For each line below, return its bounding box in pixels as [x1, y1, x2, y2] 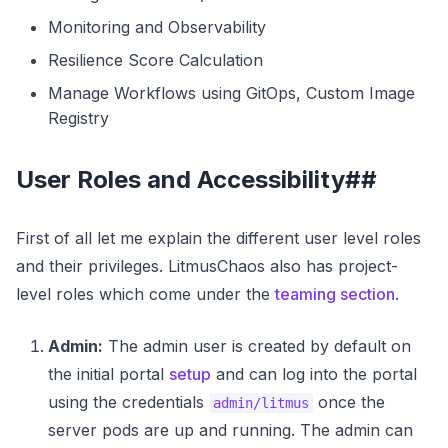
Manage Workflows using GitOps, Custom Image [48, 82, 415, 103]
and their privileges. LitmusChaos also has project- [16, 255, 398, 276]
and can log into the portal [211, 363, 417, 384]
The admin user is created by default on [103, 335, 411, 356]
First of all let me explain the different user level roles [16, 227, 421, 248]
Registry [48, 107, 109, 128]
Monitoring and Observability [48, 16, 266, 37]
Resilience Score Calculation [48, 49, 263, 70]
